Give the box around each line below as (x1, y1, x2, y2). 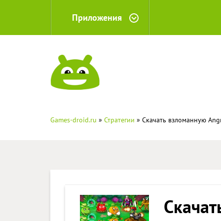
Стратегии (104, 115, 135, 124)
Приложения (72, 12, 122, 23)
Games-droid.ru (50, 115, 97, 124)
